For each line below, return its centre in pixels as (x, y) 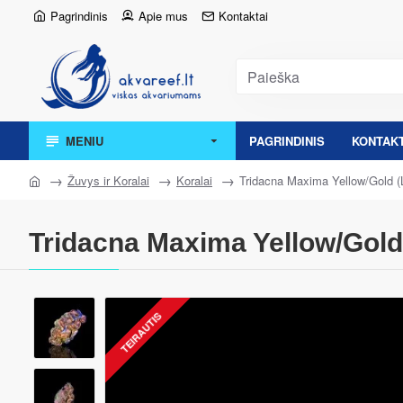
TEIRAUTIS (141, 332)
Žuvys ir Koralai (108, 180)
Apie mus (163, 16)
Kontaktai (243, 16)
